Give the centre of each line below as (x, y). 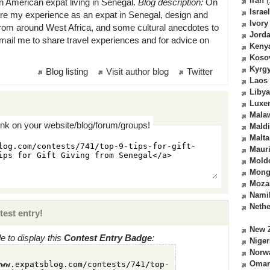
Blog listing (67, 71)
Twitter (200, 71)
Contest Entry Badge (108, 238)
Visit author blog (137, 71)
